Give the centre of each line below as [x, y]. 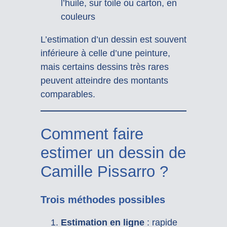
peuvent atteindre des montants [104, 81]
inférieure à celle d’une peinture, [105, 53]
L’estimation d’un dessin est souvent [113, 40]
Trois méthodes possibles [103, 199]
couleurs [78, 17]
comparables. [68, 94]
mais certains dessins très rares [104, 67]
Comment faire [92, 134]
